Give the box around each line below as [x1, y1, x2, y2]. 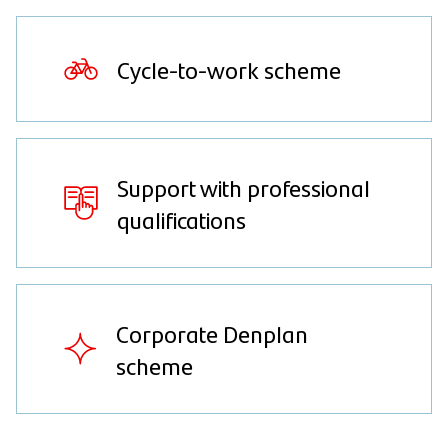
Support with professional [117, 170, 370, 204]
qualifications [117, 202, 246, 236]
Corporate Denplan [116, 316, 309, 350]
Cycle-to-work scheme [117, 52, 341, 86]
